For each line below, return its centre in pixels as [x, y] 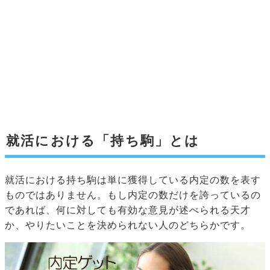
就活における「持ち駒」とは [103, 141]
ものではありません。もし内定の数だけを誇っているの [133, 195]
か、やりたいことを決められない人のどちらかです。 [128, 225]
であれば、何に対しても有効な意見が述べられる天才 [128, 210]
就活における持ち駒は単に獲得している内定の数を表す [133, 180]
